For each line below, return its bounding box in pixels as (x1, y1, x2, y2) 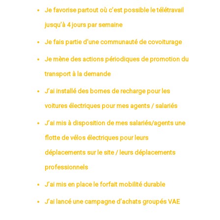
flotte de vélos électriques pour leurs (45, 134, 149, 141)
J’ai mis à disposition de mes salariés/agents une (45, 119, 186, 127)
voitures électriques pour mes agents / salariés (45, 102, 178, 110)
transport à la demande (45, 70, 111, 78)
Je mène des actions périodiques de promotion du (45, 55, 189, 63)
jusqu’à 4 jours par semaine (45, 21, 124, 28)
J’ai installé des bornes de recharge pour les (45, 87, 170, 95)
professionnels (45, 163, 88, 171)
